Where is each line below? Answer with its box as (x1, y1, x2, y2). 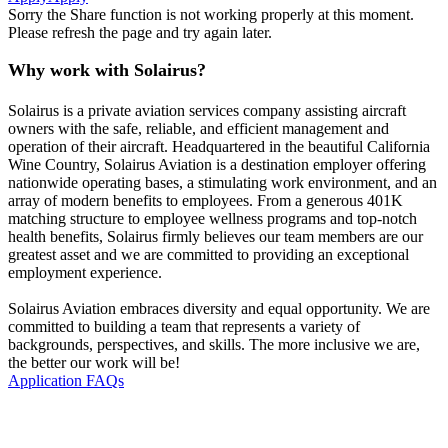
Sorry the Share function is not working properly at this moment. (8, 5, 414, 23)
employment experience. (8, 263, 162, 281)
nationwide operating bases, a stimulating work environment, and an (8, 173, 437, 191)
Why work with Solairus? (8, 59, 206, 80)
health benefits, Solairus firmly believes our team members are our (8, 227, 423, 245)
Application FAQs (8, 371, 124, 389)
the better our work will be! (8, 353, 180, 371)
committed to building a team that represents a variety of (8, 317, 360, 335)
